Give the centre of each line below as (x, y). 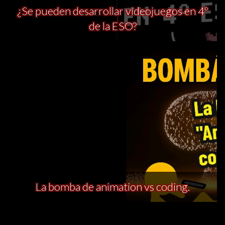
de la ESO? (113, 26)
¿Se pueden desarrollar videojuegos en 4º (113, 11)
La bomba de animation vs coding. (113, 187)
